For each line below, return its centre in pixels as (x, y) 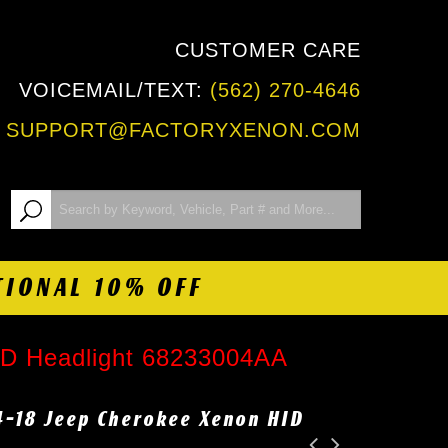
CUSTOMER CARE (268, 50)
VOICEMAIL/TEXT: (114, 90)
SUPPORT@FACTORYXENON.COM (183, 130)
